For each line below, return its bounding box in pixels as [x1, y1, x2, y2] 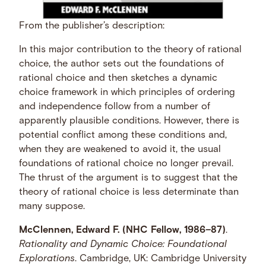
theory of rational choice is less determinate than [19, 187, 239, 197]
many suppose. [19, 201, 85, 211]
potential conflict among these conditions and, [19, 130, 227, 140]
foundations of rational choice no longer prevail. [19, 159, 234, 169]
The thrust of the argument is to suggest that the [19, 173, 238, 183]
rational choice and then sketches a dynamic [19, 73, 218, 83]
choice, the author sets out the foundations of [19, 59, 224, 69]
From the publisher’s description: [19, 21, 165, 31]
